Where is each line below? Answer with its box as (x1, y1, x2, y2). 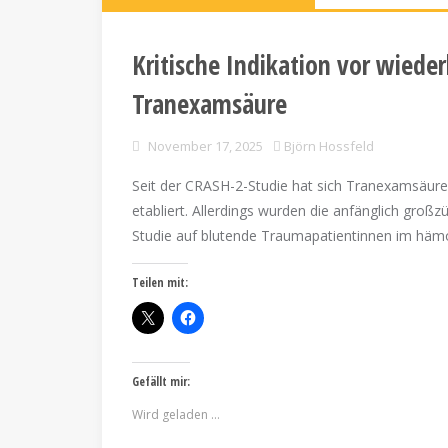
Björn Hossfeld (284, 137, 374, 155)
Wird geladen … (132, 406, 220, 423)
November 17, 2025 (148, 137, 263, 155)
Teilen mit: (132, 274, 188, 291)
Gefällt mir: (132, 373, 190, 390)
